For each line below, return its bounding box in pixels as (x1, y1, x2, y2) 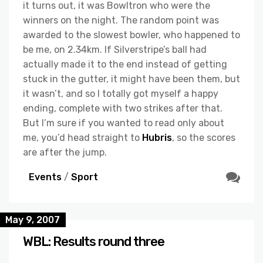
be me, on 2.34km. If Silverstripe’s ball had (23, 44, 207, 55)
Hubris (142, 132, 172, 143)
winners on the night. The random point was (23, 15, 219, 26)
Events (29, 171, 62, 183)
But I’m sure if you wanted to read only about (23, 117, 224, 129)
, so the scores (172, 132, 235, 143)
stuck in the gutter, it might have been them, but (23, 73, 240, 85)
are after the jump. (23, 147, 107, 158)
